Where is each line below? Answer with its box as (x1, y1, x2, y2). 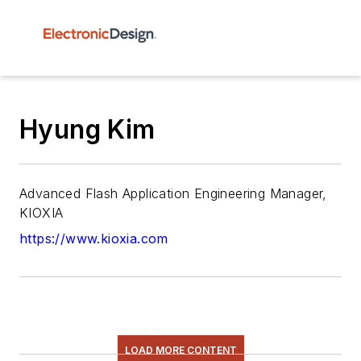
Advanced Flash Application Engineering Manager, (19, 185, 327, 201)
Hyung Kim (19, 114, 156, 145)
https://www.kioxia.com (19, 230, 168, 247)
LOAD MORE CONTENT (124, 344, 237, 356)
